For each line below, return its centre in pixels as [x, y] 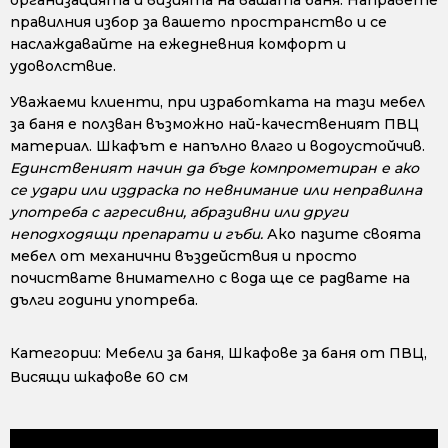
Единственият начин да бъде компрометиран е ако [214, 167]
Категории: [55, 352]
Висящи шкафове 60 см [99, 376]
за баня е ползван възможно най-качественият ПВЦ [214, 123]
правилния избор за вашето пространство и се [198, 21]
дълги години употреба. [104, 299]
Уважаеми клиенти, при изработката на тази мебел [217, 101]
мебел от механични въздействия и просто [183, 255]
